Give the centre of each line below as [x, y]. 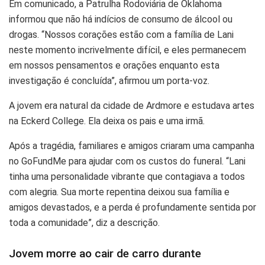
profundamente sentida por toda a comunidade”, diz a [120, 222]
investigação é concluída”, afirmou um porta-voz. [110, 80]
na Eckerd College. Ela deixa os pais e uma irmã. [112, 121]
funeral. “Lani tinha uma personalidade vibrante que [117, 176]
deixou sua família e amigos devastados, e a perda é [119, 207]
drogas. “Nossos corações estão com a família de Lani [122, 34]
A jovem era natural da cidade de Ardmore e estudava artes [132, 105]
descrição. [30, 238]
